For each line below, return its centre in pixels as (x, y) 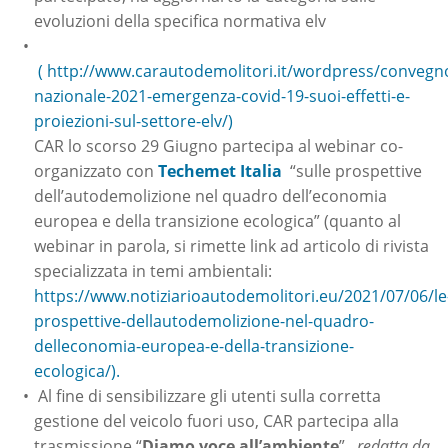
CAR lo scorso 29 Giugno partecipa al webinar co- (218, 146)
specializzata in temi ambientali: (153, 271)
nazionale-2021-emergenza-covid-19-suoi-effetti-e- (222, 96)
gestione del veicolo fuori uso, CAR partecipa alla (216, 421)
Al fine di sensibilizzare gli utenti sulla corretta (207, 396)
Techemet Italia (220, 171)
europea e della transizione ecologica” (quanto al (217, 221)
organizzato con (96, 171)
